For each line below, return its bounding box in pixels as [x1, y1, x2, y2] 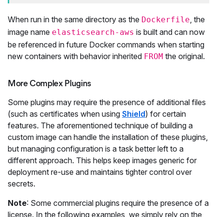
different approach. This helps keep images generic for [8, 155, 197, 165]
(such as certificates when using [8, 109, 122, 119]
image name [8, 27, 52, 37]
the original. [163, 51, 205, 61]
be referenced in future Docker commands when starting [8, 40, 204, 49]
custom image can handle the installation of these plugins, [8, 132, 208, 142]
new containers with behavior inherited [8, 51, 144, 61]
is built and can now [134, 27, 205, 37]
